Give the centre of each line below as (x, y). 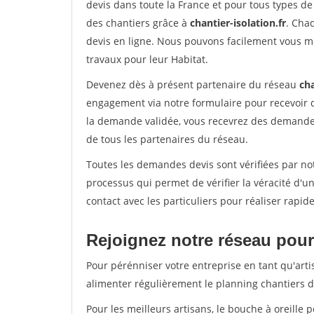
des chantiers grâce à (138, 23)
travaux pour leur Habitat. (147, 59)
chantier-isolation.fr (238, 23)
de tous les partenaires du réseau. (167, 139)
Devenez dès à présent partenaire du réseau (193, 84)
